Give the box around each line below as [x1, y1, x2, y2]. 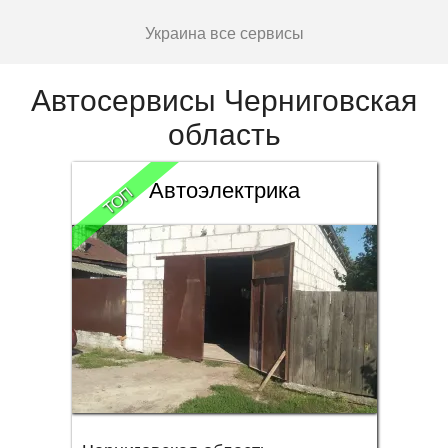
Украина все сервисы [144, 25, 304, 42]
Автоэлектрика [148, 178, 300, 203]
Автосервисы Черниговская [31, 84, 417, 117]
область [167, 118, 281, 151]
